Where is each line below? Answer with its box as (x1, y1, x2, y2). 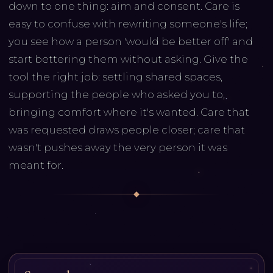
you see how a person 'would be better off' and (8, 35, 253, 48)
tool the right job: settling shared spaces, (8, 71, 222, 83)
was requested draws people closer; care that (8, 124, 245, 136)
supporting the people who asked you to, (8, 88, 225, 101)
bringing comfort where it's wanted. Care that (8, 106, 249, 119)
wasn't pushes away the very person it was (8, 141, 227, 154)
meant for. (8, 159, 63, 172)
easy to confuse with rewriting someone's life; (8, 18, 247, 30)
